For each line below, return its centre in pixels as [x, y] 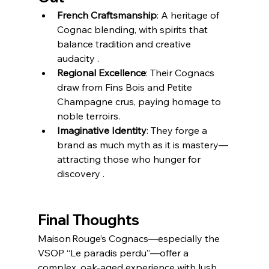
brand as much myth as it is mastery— [142, 144]
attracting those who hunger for [130, 159]
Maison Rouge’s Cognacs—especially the [130, 238]
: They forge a [178, 130]
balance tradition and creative [125, 44]
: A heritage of [189, 15]
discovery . [80, 173]
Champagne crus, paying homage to [140, 101]
